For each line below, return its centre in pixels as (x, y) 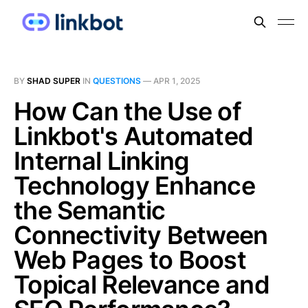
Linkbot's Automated (134, 136)
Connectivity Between (141, 235)
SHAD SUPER (54, 81)
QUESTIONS (117, 81)
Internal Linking (102, 161)
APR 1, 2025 (177, 81)
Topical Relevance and (142, 285)
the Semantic (90, 210)
